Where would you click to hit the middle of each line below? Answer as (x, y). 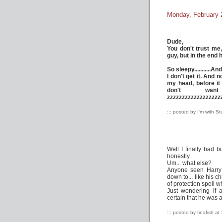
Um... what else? (189, 163)
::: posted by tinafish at (194, 212)
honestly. (179, 156)
